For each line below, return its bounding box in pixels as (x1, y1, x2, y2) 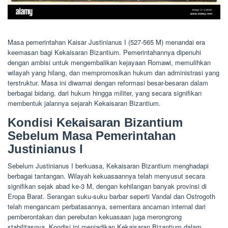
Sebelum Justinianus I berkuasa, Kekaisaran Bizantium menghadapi (8, 160, 209, 170)
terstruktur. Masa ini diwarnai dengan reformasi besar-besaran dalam (8, 77, 208, 88)
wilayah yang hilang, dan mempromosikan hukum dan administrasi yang (8, 67, 219, 77)
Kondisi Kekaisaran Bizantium (8, 115, 183, 129)
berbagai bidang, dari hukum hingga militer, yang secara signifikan (8, 88, 202, 98)
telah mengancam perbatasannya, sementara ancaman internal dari (8, 201, 206, 211)
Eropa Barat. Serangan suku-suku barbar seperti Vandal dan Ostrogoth (8, 191, 215, 201)
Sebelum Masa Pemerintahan (8, 128, 176, 142)
